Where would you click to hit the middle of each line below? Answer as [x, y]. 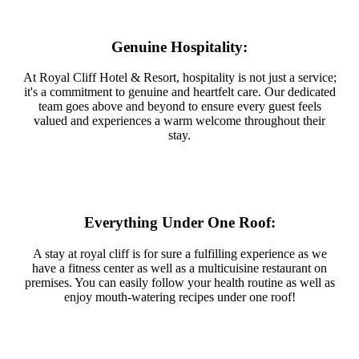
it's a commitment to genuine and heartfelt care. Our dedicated [179, 92]
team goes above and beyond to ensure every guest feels [179, 107]
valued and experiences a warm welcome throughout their [179, 121]
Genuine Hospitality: [179, 46]
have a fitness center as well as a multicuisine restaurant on [179, 268]
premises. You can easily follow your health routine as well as [179, 282]
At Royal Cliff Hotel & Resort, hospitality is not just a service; [179, 78]
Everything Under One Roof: [179, 222]
